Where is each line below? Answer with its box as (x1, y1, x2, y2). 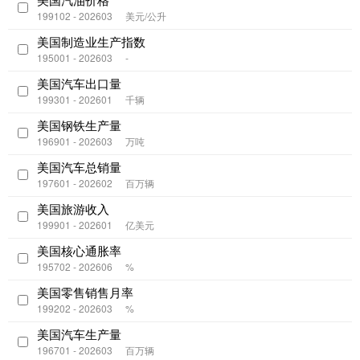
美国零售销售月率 (37, 284, 133, 301)
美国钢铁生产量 (37, 117, 121, 134)
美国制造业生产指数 (37, 33, 145, 51)
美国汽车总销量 (37, 158, 121, 176)
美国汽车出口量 (37, 75, 121, 92)
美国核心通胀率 (37, 242, 121, 260)
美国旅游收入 (37, 200, 109, 218)
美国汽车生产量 (37, 325, 121, 343)
